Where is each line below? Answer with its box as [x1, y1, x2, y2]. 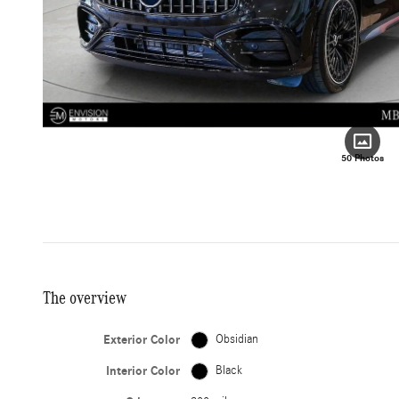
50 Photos [341, 152, 384, 165]
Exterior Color [103, 332, 181, 348]
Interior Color [106, 363, 181, 379]
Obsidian [216, 332, 259, 347]
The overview [43, 288, 126, 308]
